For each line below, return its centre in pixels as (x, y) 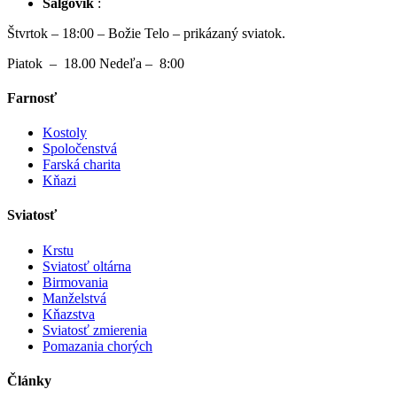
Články (29, 381)
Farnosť (32, 97)
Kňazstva (69, 314)
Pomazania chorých (97, 346)
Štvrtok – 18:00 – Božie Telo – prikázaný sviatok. (146, 33)
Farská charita (82, 165)
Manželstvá (74, 298)
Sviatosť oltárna (87, 266)
